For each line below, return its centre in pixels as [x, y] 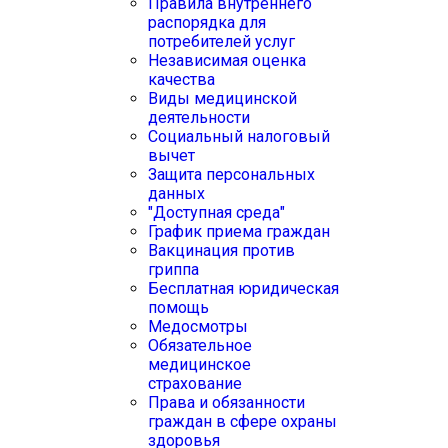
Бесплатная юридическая [243, 288]
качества [181, 79]
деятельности [199, 117]
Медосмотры [198, 326]
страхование [195, 383]
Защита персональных [231, 174]
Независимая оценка [227, 60]
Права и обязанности [226, 402]
